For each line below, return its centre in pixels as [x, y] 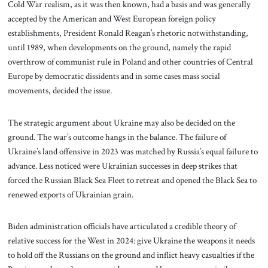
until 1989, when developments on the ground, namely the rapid [119, 47]
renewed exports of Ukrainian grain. [71, 194]
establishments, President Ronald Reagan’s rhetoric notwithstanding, [128, 33]
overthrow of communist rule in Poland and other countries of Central [130, 61]
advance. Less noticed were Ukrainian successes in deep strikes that [122, 165]
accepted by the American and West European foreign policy [112, 18]
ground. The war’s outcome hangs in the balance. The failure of [117, 137]
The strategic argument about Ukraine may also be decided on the [121, 122]
